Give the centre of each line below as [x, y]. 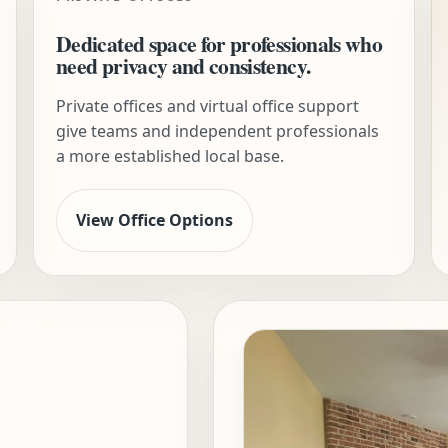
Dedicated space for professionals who [219, 44]
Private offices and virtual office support [208, 105]
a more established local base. [170, 155]
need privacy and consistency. [183, 66]
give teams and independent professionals [218, 130]
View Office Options [155, 219]
